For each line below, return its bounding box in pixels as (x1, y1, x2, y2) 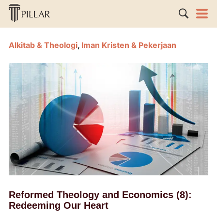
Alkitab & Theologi (8, 40, 77, 50)
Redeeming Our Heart (8, 200, 108, 211)
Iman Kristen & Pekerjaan (81, 40, 176, 50)
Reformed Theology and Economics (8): (8, 189, 192, 200)
